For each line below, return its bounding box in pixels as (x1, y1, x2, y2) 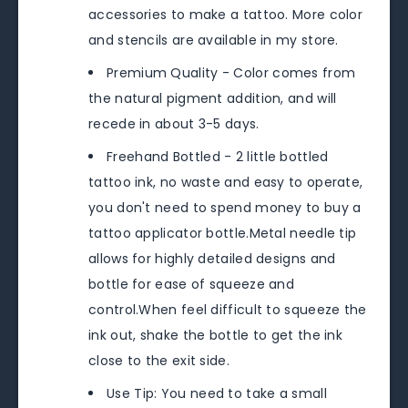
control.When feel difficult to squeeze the (88, 300, 367, 319)
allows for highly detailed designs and (88, 249, 336, 268)
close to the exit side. (88, 351, 229, 370)
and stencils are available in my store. (88, 30, 339, 49)
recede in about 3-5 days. (88, 114, 260, 133)
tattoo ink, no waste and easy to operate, (88, 172, 363, 191)
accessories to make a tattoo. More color (88, 5, 362, 24)
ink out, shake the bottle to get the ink (88, 325, 343, 344)
